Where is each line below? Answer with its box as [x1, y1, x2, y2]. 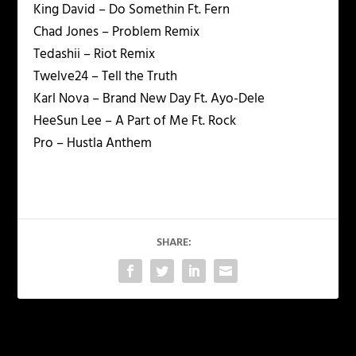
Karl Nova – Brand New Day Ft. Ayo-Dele [33, 88, 265, 110]
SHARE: [157, 234, 192, 253]
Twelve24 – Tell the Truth [33, 66, 178, 88]
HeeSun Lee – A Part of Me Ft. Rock [33, 110, 237, 133]
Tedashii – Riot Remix [33, 44, 156, 66]
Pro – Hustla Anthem [33, 133, 153, 155]
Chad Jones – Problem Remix [33, 21, 200, 44]
